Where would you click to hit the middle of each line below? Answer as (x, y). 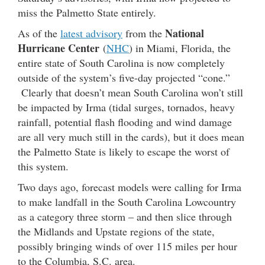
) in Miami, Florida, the (180, 48)
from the (144, 33)
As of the (39, 33)
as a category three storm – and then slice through (125, 217)
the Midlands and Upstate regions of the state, (116, 232)
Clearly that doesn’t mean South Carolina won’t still (130, 93)
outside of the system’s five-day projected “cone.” (124, 78)
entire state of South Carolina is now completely (121, 63)
